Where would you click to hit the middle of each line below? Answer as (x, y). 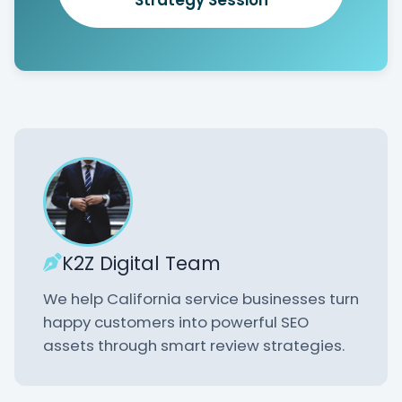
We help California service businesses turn (201, 298)
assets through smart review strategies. (194, 345)
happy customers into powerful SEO (176, 322)
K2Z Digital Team (141, 263)
